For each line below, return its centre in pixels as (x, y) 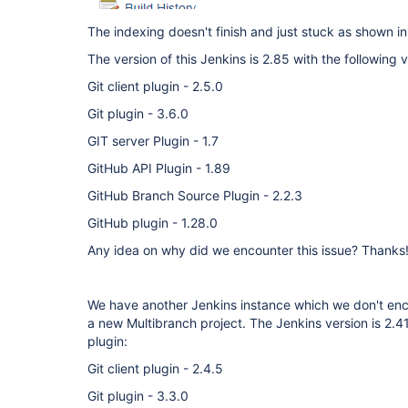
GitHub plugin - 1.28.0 (153, 223)
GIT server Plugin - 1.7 (153, 141)
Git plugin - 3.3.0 (138, 396)
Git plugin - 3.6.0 (138, 113)
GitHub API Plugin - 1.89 (159, 168)
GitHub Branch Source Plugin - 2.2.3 (195, 195)
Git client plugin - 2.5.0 (155, 86)
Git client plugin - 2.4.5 (155, 368)
